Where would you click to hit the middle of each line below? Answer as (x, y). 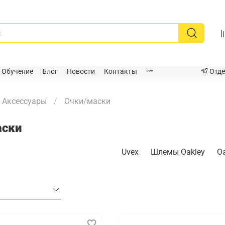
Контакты (121, 72)
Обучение (17, 72)
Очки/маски (87, 101)
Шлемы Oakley (178, 152)
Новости (81, 72)
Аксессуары (24, 101)
